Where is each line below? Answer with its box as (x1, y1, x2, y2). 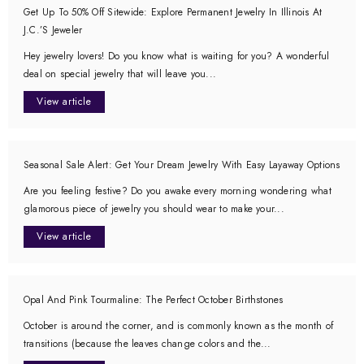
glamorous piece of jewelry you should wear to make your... (24, 201, 284, 216)
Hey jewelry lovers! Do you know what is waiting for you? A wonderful (24, 49, 330, 63)
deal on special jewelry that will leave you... (24, 67, 217, 81)
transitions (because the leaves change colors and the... (24, 336, 271, 351)
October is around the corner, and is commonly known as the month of (24, 318, 334, 333)
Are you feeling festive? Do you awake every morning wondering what (24, 184, 331, 198)
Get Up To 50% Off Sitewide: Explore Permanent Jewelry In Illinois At (24, 5, 323, 19)
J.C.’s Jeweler (24, 23, 83, 37)
